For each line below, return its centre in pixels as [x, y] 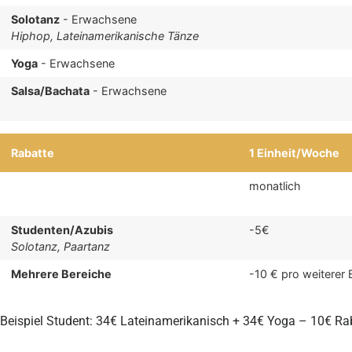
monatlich [275, 186]
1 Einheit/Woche [295, 153]
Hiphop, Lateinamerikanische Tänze [105, 36]
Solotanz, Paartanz [61, 247]
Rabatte [33, 153]
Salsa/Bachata [51, 91]
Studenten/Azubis [62, 230]
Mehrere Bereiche [62, 274]
